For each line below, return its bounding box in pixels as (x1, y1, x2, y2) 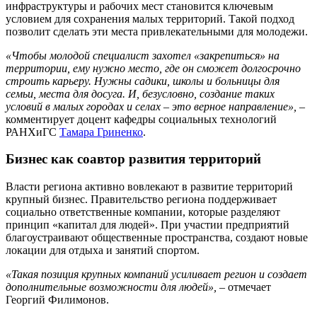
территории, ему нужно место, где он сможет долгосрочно (6, 62, 301, 74)
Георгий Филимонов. (6, 294, 109, 306)
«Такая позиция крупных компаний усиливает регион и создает (6, 268, 307, 281)
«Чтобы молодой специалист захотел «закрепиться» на (6, 49, 279, 62)
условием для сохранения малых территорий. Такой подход (6, 12, 294, 25)
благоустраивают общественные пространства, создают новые (6, 231, 308, 244)
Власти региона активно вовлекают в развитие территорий (6, 180, 293, 193)
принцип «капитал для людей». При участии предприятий (6, 219, 289, 231)
